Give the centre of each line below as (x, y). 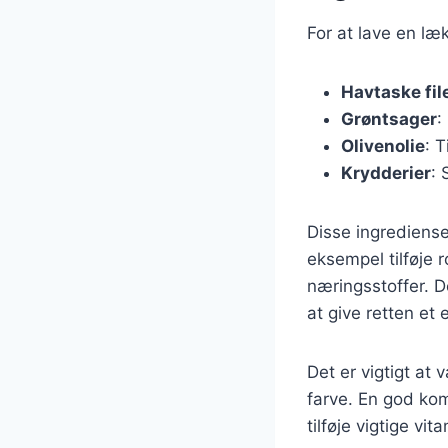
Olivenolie (383, 145)
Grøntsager (389, 118)
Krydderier (386, 172)
